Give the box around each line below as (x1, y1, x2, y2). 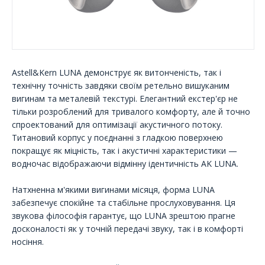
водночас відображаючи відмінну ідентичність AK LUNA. (12, 158, 238, 170)
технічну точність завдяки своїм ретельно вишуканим (12, 80, 230, 92)
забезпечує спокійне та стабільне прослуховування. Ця (12, 197, 235, 209)
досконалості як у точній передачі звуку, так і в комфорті (12, 223, 243, 235)
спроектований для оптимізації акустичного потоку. (12, 119, 222, 131)
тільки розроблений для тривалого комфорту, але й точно (12, 106, 250, 118)
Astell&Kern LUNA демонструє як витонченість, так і (12, 67, 221, 79)
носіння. (12, 236, 44, 248)
